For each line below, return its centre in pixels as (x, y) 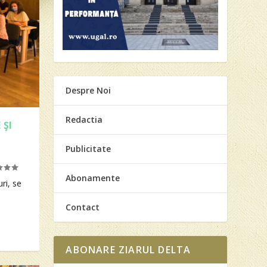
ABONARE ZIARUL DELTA (128, 249)
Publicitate (89, 148)
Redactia (84, 119)
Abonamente (93, 178)
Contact (83, 207)
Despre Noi (89, 90)
